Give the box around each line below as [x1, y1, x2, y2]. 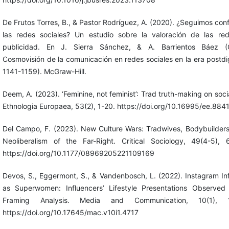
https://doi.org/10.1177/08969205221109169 [2, 149, 154, 158]
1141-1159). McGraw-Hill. [2, 67, 86, 76]
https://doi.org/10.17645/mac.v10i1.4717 [2, 208, 139, 217]
